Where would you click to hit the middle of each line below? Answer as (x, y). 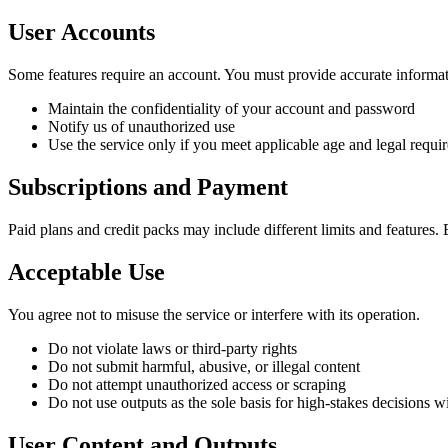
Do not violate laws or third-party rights (172, 348)
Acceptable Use (86, 271)
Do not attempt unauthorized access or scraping (197, 384)
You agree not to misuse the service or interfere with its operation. (214, 314)
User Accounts (81, 32)
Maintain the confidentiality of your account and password (231, 109)
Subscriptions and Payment (148, 187)
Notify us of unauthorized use (141, 127)
